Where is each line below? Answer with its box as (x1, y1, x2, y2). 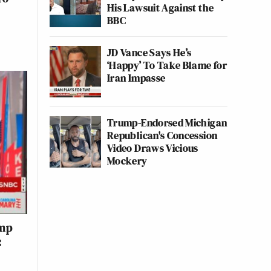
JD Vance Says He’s (107, 45, 192, 60)
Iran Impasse (107, 70, 166, 85)
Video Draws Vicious (107, 140, 198, 155)
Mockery (107, 153, 148, 168)
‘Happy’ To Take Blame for (107, 57, 227, 73)
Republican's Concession (107, 128, 218, 143)
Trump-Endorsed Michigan (107, 115, 227, 130)
